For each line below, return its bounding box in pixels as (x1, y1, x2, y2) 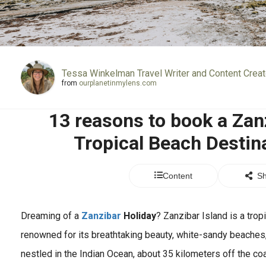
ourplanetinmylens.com (79, 79, 157, 87)
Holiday (121, 210, 156, 221)
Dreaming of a (21, 210, 81, 221)
